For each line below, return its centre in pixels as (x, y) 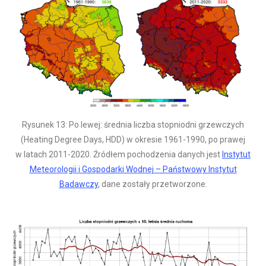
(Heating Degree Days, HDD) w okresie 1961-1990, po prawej (133, 139)
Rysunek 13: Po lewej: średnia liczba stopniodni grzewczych (133, 124)
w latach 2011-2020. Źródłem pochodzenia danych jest (119, 154)
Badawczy (78, 184)
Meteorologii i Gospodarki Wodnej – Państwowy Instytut (133, 169)
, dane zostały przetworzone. (152, 184)
